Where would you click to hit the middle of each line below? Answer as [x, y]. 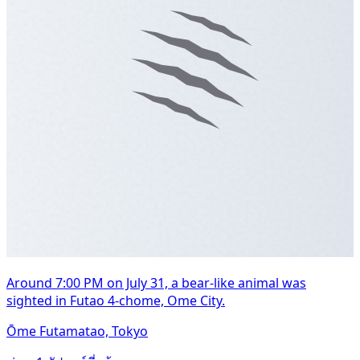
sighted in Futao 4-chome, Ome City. [116, 300]
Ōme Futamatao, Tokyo [77, 331]
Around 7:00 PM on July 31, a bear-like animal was [156, 282]
